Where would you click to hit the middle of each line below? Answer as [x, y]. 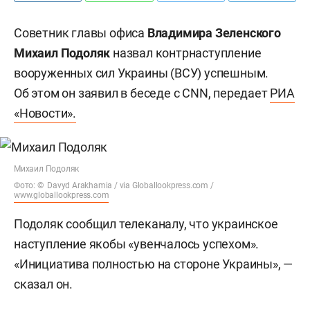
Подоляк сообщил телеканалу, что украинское [146, 224]
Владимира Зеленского [213, 33]
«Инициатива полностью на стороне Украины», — [154, 264]
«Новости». [45, 113]
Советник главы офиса [79, 33]
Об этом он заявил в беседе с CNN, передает [142, 93]
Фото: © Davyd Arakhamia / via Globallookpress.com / [114, 185]
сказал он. [44, 284]
